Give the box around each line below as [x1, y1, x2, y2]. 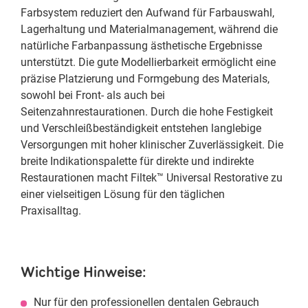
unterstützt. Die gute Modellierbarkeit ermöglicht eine [21, 56, 276, 69]
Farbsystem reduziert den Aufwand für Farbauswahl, [21, 6, 274, 19]
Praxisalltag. [21, 204, 81, 217]
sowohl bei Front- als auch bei [21, 89, 165, 102]
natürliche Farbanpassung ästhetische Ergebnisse [21, 39, 262, 52]
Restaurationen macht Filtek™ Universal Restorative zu [21, 171, 283, 184]
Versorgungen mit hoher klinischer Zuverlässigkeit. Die [21, 138, 283, 151]
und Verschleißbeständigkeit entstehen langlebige [21, 122, 261, 135]
